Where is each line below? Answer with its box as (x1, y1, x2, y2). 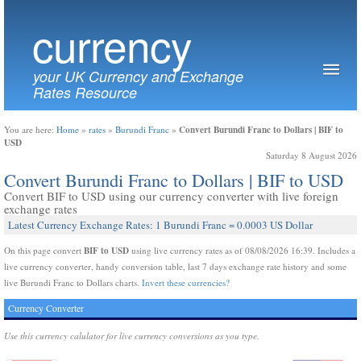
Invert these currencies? (142, 276, 230, 288)
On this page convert (4, 244, 84, 256)
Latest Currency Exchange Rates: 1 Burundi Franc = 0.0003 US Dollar (8, 218, 313, 232)
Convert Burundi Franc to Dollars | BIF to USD (4, 168, 343, 192)
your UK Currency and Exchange (33, 66, 243, 86)
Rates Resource (33, 82, 137, 102)
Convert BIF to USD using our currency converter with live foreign (4, 188, 338, 204)
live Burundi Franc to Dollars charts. (4, 276, 142, 288)
